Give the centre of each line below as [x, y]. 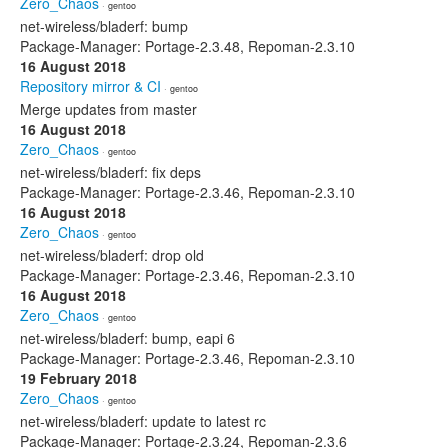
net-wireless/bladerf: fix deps [110, 172]
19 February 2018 [78, 378]
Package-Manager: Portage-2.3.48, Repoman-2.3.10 [187, 46]
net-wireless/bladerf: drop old [112, 255]
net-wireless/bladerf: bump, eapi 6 [127, 338]
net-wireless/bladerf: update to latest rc [143, 421]
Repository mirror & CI [90, 86]
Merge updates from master [108, 109]
